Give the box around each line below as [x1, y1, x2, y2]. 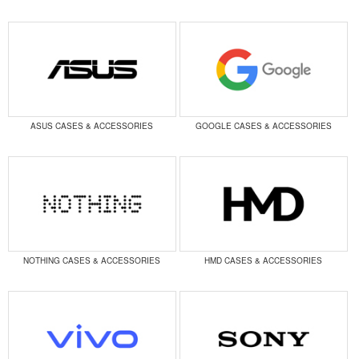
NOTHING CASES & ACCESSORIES [23, 255, 161, 267]
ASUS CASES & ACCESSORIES [30, 120, 154, 132]
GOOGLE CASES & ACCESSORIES [195, 120, 332, 132]
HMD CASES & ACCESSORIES [204, 255, 323, 267]
